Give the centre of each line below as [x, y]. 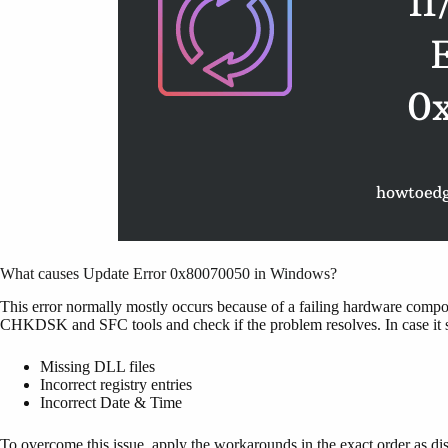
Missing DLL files [97, 366]
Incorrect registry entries [116, 384]
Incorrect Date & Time [111, 402]
